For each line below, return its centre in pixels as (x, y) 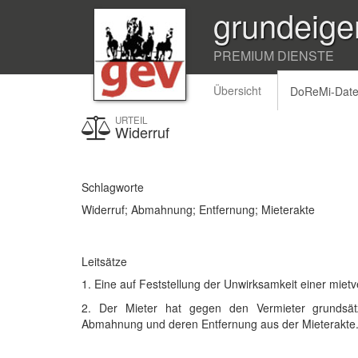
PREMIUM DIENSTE (274, 56)
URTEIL (131, 120)
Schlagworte (113, 187)
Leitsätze (104, 261)
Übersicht (237, 90)
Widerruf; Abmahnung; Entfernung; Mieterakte (198, 209)
